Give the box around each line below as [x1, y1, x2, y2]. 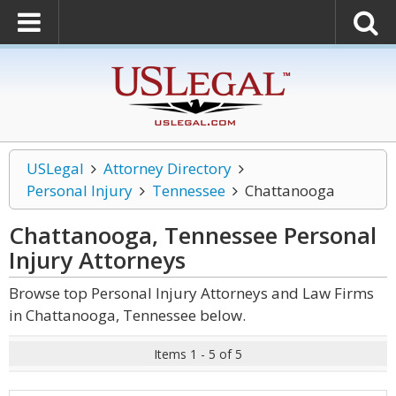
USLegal [27, 158, 84, 179]
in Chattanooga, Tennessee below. [9, 305, 246, 325]
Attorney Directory [103, 158, 232, 179]
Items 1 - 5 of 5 [154, 346, 242, 362]
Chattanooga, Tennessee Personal [9, 219, 377, 251]
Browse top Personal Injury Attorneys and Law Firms [9, 283, 374, 303]
